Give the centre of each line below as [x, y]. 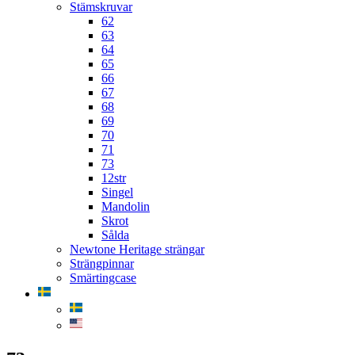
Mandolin [126, 206]
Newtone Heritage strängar [137, 249]
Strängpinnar [102, 263]
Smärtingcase [103, 277]
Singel [117, 192]
